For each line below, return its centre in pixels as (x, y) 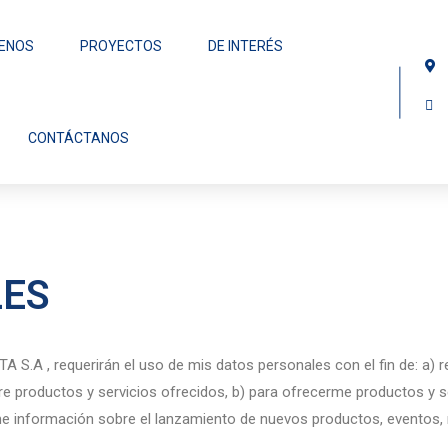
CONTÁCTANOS (79, 138)
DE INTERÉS (246, 46)
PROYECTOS (121, 46)
